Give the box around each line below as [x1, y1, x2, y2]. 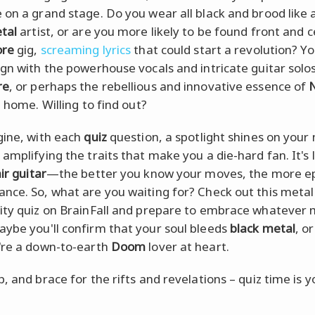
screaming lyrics [40, 41, 131, 58]
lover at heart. [146, 238, 229, 255]
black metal [229, 219, 296, 236]
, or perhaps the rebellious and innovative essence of [8, 77, 309, 94]
